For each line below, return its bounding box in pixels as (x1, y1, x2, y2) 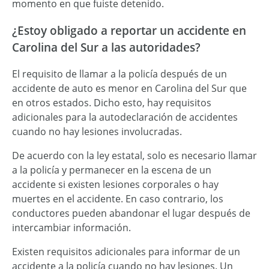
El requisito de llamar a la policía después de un (12, 67, 227, 81)
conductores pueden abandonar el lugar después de (12, 207, 250, 220)
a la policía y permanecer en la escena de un (12, 163, 211, 177)
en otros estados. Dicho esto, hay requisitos (12, 96, 211, 110)
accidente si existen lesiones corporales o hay (12, 178, 219, 192)
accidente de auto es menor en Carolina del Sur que (12, 82, 247, 95)
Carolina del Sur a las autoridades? (12, 39, 201, 55)
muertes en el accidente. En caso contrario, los (12, 192, 223, 206)
